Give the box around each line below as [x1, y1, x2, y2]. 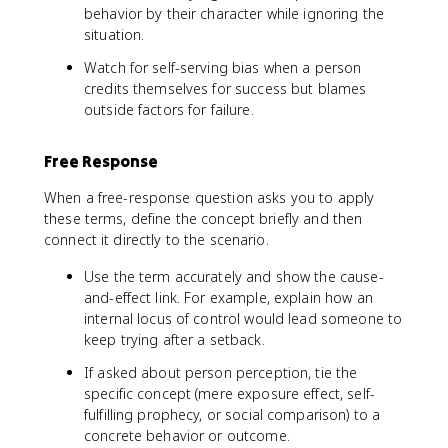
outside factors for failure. [84, 100, 254, 119]
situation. [84, 25, 145, 44]
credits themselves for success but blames [84, 79, 367, 98]
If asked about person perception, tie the [84, 363, 358, 382]
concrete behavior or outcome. [84, 426, 290, 445]
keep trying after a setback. [84, 330, 265, 349]
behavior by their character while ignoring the [84, 4, 385, 23]
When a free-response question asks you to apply [44, 188, 375, 207]
